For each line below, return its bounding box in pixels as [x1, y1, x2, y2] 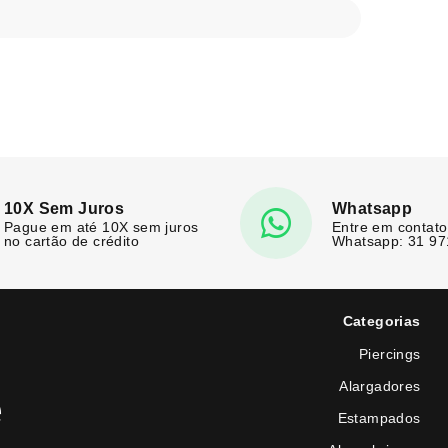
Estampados [337, 410, 421, 427]
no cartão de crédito [4, 232, 140, 249]
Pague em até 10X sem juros [4, 218, 199, 235]
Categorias [342, 313, 421, 330]
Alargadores [339, 378, 421, 395]
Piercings [358, 346, 421, 363]
